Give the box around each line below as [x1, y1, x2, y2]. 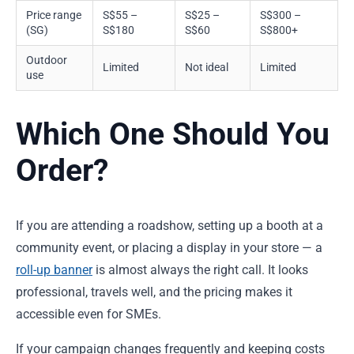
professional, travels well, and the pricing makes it [16, 284, 292, 299]
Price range [26, 8, 81, 21]
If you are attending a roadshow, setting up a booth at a [16, 217, 323, 233]
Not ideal [185, 60, 228, 73]
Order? [16, 153, 108, 190]
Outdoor [26, 53, 67, 66]
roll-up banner [16, 262, 92, 277]
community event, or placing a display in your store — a [16, 239, 322, 255]
